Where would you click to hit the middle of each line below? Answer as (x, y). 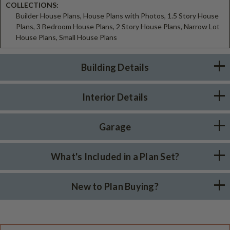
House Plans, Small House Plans (66, 37)
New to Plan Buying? (115, 186)
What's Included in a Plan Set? (115, 156)
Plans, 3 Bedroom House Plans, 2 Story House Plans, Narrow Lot (118, 26)
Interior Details (115, 97)
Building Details (115, 67)
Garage (115, 127)
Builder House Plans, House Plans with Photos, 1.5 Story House (117, 15)
